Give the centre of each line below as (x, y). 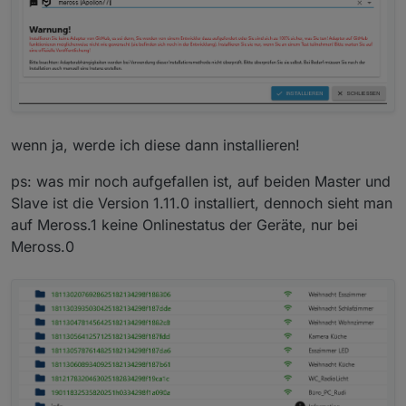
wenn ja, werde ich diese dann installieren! (155, 145)
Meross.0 (43, 247)
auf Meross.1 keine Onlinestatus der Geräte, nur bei (184, 225)
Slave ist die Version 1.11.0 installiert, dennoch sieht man (202, 203)
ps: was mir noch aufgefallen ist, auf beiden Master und (201, 182)
